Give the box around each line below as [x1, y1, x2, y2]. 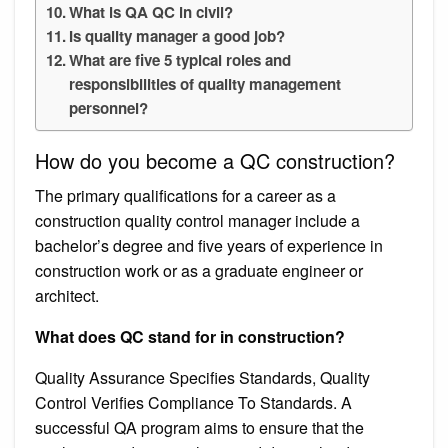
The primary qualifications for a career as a [35, 183, 336, 207]
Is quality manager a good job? [69, 24, 286, 47]
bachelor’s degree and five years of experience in [35, 233, 383, 257]
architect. [35, 283, 99, 307]
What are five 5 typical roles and [69, 48, 292, 71]
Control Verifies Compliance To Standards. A [35, 390, 352, 414]
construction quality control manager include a [35, 208, 360, 232]
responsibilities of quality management [69, 72, 342, 95]
